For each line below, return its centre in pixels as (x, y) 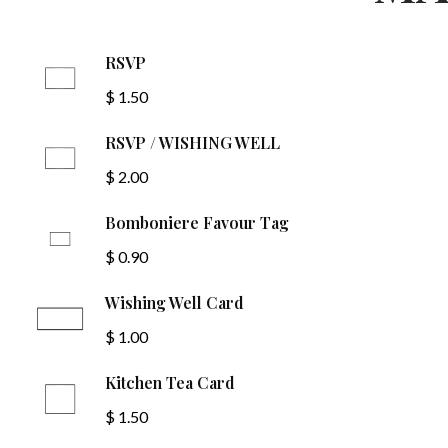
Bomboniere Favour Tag (197, 223)
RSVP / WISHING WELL (193, 143)
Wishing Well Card (175, 303)
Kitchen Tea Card (170, 383)
